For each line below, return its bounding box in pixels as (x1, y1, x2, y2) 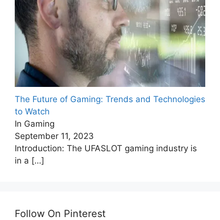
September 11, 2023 (15, 131, 94, 141)
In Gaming (15, 119, 55, 129)
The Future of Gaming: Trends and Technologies (15, 94, 205, 105)
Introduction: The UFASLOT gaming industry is (15, 143, 197, 154)
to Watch (15, 107, 50, 117)
